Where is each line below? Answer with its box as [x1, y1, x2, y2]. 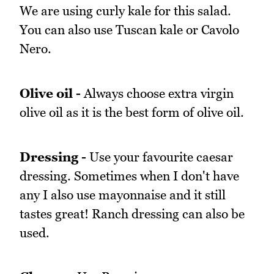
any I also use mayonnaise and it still [20, 187, 226, 202]
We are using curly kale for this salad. [20, 3, 231, 19]
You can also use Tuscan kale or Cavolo [20, 22, 239, 38]
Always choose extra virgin [81, 86, 234, 102]
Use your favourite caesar [86, 149, 233, 165]
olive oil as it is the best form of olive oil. [20, 105, 244, 120]
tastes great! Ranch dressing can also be [20, 206, 245, 221]
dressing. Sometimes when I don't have [20, 168, 239, 183]
